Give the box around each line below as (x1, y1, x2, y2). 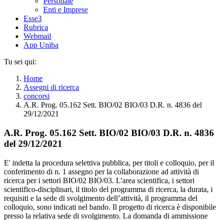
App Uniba (24, 41, 58, 50)
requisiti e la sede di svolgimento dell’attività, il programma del (4, 193, 197, 202)
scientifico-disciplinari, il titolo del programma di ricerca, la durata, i (4, 185, 213, 193)
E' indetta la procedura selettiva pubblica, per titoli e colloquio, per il (4, 158, 214, 167)
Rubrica (24, 23, 48, 32)
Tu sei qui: (4, 57, 36, 66)
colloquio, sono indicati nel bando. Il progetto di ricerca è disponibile (4, 202, 216, 211)
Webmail (24, 32, 51, 41)
